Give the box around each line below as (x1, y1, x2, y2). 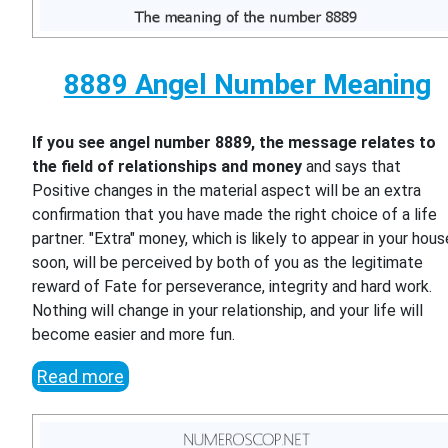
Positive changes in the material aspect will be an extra (32, 181, 422, 201)
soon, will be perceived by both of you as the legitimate (32, 253, 424, 273)
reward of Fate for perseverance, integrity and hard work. (32, 277, 433, 297)
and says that (302, 157, 402, 177)
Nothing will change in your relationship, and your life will (32, 301, 424, 321)
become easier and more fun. (32, 325, 236, 345)
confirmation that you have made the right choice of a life (32, 205, 438, 225)
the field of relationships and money (32, 157, 303, 177)
